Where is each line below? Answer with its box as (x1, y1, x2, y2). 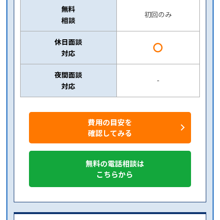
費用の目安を (87, 116, 132, 127)
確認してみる (87, 127, 132, 138)
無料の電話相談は (85, 158, 144, 168)
